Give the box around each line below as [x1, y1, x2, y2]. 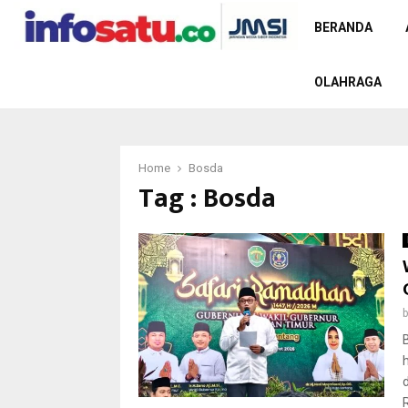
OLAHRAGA [314, 75, 382, 89]
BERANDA [314, 20, 372, 35]
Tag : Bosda [138, 176, 276, 221]
